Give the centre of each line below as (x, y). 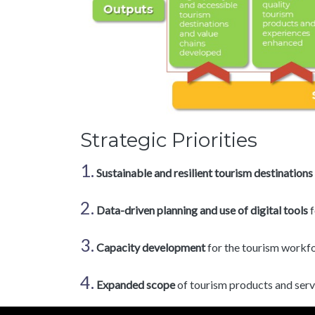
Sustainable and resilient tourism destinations (205, 172)
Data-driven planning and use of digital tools (202, 210)
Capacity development (151, 247)
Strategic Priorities (169, 140)
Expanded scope (136, 284)
